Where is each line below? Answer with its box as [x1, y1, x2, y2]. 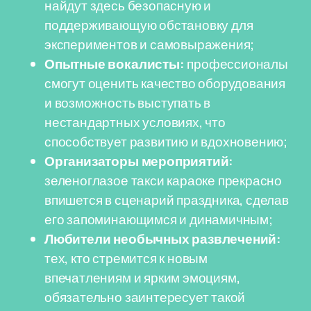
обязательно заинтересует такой [44, 288, 246, 306]
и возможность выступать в [44, 94, 211, 112]
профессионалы [184, 55, 288, 73]
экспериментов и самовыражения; [44, 35, 255, 53]
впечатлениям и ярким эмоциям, [44, 269, 240, 287]
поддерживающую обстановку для [44, 16, 253, 34]
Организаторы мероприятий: [44, 152, 234, 170]
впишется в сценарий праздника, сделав [44, 191, 289, 209]
